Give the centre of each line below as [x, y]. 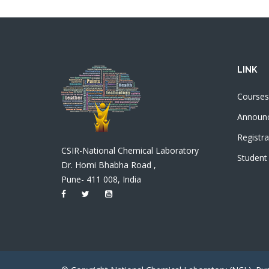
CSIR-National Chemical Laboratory [130, 150]
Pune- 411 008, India [101, 179]
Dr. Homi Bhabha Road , [109, 165]
